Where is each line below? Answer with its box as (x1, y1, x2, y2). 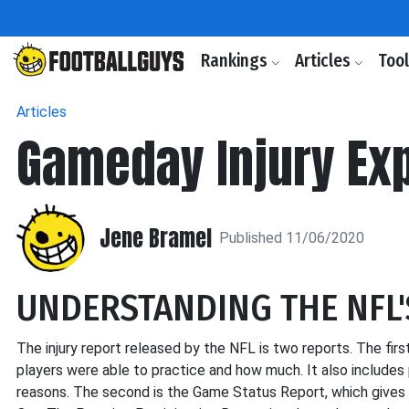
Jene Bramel (100, 221, 212, 255)
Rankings (201, 50, 271, 71)
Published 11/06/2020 (219, 228, 364, 246)
